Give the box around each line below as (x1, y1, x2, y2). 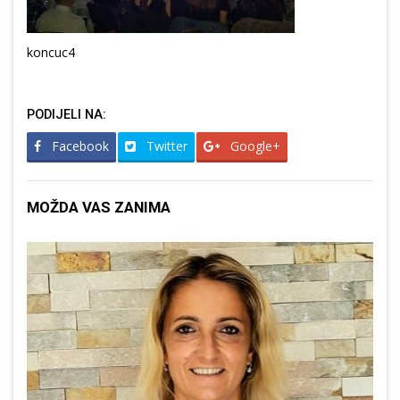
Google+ (227, 137, 280, 155)
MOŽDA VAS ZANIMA (27, 198, 171, 217)
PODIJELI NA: (27, 107, 106, 123)
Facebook (48, 137, 109, 155)
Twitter (143, 137, 187, 155)
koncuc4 (27, 44, 75, 62)
